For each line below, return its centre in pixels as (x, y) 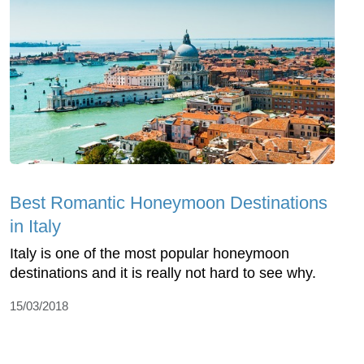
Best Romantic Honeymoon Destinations (169, 203)
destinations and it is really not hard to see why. (163, 273)
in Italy (35, 227)
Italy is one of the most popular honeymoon (149, 254)
